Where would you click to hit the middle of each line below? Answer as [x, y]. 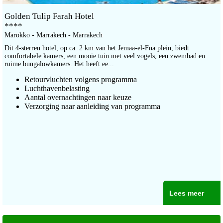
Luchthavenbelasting [57, 89]
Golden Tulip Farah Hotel [49, 16]
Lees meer [186, 193]
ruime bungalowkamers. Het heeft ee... [59, 64]
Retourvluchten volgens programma [81, 80]
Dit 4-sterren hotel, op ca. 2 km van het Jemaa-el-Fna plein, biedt [97, 48]
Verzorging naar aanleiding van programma [92, 107]
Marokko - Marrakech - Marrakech [54, 35]
